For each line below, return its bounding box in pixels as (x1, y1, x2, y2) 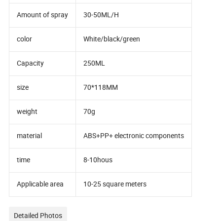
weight (17, 106, 38, 116)
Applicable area (17, 179, 64, 188)
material (17, 130, 42, 140)
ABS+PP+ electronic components (83, 130, 184, 140)
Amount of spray (17, 9, 69, 19)
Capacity (17, 58, 44, 68)
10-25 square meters (83, 179, 147, 188)
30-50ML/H (83, 9, 119, 19)
